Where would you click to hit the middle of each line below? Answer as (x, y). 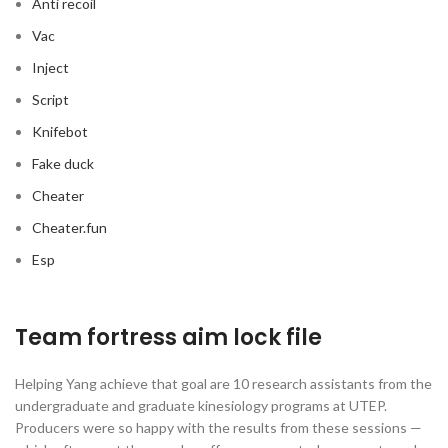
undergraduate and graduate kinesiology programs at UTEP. (201, 405)
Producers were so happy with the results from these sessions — (218, 427)
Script (50, 99)
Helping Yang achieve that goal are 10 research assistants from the (223, 383)
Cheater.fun (69, 227)
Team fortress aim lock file (168, 337)
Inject (50, 67)
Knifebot (60, 131)
